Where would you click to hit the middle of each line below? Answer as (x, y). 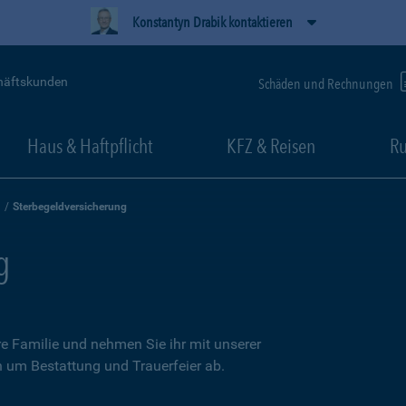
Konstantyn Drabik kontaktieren (212, 22)
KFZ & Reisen (271, 146)
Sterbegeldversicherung (70, 207)
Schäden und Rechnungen (327, 83)
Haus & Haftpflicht (90, 146)
